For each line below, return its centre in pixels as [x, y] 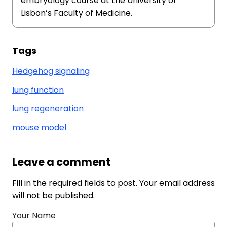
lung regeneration [48, 109]
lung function [38, 90]
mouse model [39, 127]
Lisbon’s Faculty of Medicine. [77, 13]
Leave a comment [61, 162]
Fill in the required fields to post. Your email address [113, 183]
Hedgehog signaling [51, 71]
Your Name [34, 216]
